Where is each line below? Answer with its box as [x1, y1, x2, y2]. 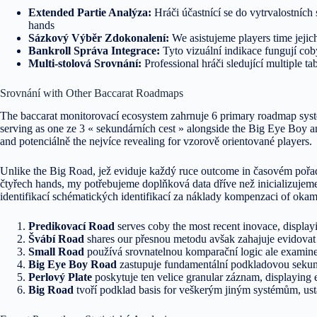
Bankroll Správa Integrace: [28, 44, 160, 57]
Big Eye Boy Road [28, 258, 117, 271]
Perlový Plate [28, 271, 92, 284]
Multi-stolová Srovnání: [28, 57, 142, 69]
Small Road [28, 246, 84, 258]
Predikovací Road [28, 220, 115, 233]
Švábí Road [28, 233, 84, 246]
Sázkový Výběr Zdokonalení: [28, 31, 169, 44]
